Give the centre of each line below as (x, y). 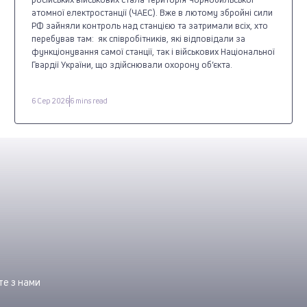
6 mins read (89, 101)
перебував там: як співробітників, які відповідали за (139, 38)
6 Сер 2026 (51, 101)
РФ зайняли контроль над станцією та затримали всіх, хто (150, 25)
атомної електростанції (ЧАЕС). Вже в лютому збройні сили (152, 12)
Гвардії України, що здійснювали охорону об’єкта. (133, 64)
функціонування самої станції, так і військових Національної (153, 51)
